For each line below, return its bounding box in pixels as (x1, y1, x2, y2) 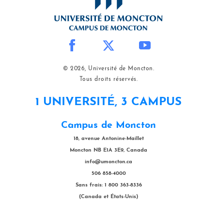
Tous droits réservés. (79, 76, 138, 82)
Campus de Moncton (61, 120, 156, 130)
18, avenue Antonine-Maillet (73, 136, 144, 141)
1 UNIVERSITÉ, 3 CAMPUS (35, 96, 182, 108)
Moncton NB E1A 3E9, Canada (70, 147, 147, 153)
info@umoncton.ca (85, 159, 132, 165)
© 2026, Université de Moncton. (63, 65, 154, 72)
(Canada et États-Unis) (79, 194, 138, 200)
